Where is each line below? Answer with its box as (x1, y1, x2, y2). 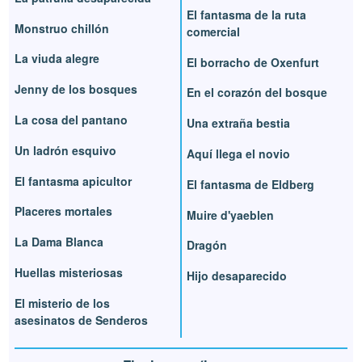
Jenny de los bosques (15, 81, 138, 98)
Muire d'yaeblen (187, 206, 274, 223)
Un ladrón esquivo (15, 141, 117, 158)
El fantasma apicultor (15, 172, 133, 189)
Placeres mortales (15, 203, 113, 220)
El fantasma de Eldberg (187, 175, 314, 192)
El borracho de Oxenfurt (187, 53, 319, 70)
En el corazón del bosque (187, 84, 327, 101)
